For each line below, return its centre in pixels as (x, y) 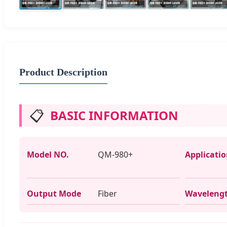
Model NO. (48, 154)
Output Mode (54, 193)
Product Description (63, 72)
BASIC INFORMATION (114, 115)
